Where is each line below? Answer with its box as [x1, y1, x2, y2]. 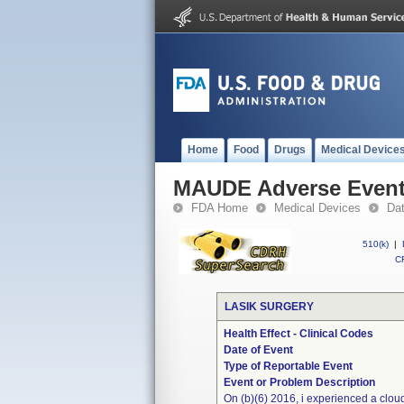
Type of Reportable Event [223, 360, 353, 372]
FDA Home [191, 201, 248, 215]
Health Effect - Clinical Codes [223, 327, 373, 340]
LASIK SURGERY [224, 300, 314, 313]
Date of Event [223, 344, 293, 356]
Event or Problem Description [223, 376, 375, 389]
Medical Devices [274, 201, 361, 215]
